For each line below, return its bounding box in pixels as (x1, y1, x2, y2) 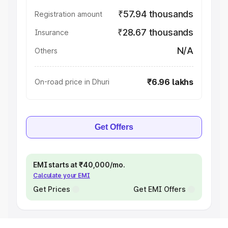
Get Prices (33, 185, 70, 193)
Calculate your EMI (33, 172, 90, 179)
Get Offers (95, 123, 133, 131)
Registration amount (35, 10, 102, 18)
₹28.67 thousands (117, 27, 193, 38)
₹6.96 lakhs (147, 77, 193, 87)
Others (35, 46, 58, 55)
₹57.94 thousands (118, 9, 193, 19)
